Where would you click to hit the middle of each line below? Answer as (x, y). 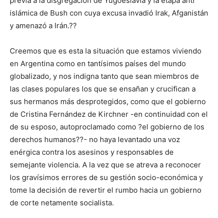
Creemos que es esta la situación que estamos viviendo (106, 51)
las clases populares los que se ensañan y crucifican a (103, 89)
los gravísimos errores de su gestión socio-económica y (106, 178)
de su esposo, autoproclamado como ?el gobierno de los (107, 127)
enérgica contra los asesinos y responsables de (92, 152)
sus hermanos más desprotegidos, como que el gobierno (108, 102)
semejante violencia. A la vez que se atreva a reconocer (105, 165)
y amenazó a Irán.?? (43, 26)
